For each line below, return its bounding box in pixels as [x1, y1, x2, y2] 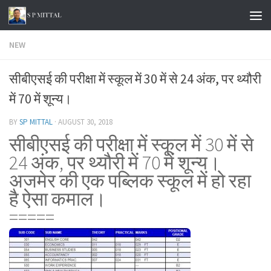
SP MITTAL [19, 117, 53, 127]
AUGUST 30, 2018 [58, 117, 113, 127]
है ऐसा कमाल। [9, 187, 106, 211]
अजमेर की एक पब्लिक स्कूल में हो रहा [9, 169, 251, 193]
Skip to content [16, 11, 83, 24]
